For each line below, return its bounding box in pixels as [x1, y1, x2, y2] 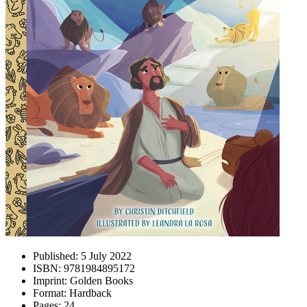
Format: [33, 287, 66, 299]
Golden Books [67, 275, 133, 286]
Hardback [66, 287, 112, 299]
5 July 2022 [78, 250, 132, 262]
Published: [33, 250, 78, 262]
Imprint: [33, 275, 67, 286]
